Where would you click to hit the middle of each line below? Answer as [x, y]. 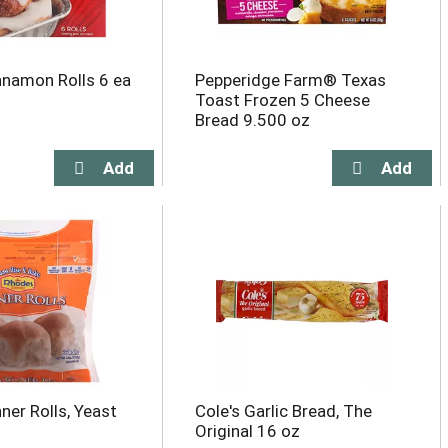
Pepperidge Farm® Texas [290, 80]
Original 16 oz [247, 431]
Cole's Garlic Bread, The [283, 411]
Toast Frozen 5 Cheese [282, 100]
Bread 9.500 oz [252, 120]
